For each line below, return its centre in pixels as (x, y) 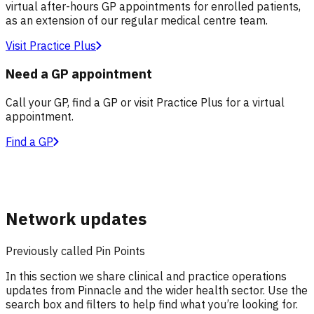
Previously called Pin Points (75, 251)
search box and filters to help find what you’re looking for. (152, 304)
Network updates (76, 219)
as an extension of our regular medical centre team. (137, 20)
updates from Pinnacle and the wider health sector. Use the (157, 290)
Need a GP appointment (79, 74)
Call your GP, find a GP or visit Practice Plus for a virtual (145, 103)
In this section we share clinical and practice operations (146, 276)
